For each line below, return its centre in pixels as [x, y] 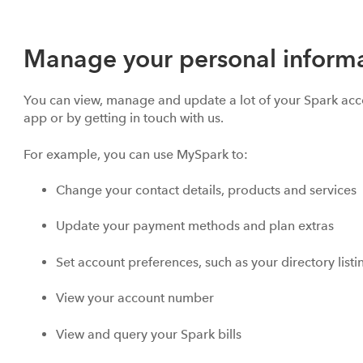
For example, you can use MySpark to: [137, 154]
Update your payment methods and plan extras [196, 226]
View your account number [137, 298]
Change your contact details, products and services [208, 190]
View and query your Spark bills [150, 334]
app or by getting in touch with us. [127, 118]
